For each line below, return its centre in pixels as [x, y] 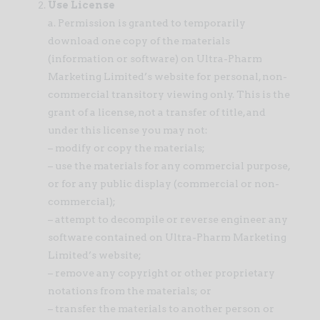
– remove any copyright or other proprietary [161, 273]
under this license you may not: [127, 130]
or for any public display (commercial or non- [163, 184]
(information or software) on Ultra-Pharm [155, 59]
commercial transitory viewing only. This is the [169, 94]
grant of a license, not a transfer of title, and [156, 112]
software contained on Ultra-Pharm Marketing [167, 237]
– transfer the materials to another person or [161, 309]
